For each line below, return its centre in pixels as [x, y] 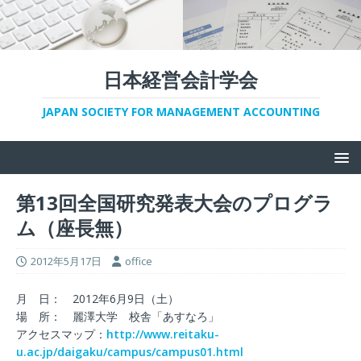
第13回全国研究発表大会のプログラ [174, 202]
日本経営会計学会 [180, 79]
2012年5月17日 [66, 261]
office [139, 261]
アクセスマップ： [61, 334]
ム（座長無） [75, 227]
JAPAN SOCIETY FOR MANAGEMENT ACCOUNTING [180, 111]
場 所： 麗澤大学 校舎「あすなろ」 [118, 316]
